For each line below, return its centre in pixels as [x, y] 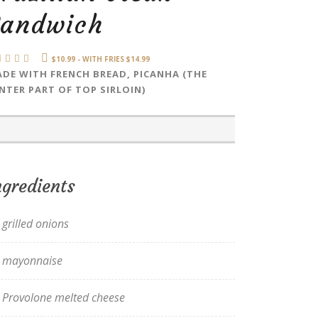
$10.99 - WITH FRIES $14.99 [101, 59]
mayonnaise [33, 261]
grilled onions [36, 224]
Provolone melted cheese [64, 297]
